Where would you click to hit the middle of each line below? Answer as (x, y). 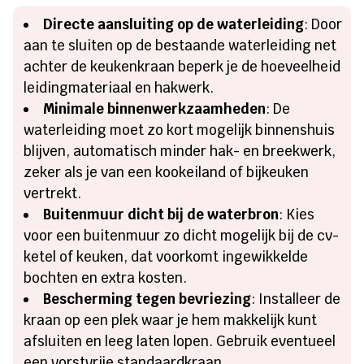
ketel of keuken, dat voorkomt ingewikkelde (166, 256)
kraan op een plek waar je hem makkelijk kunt (171, 320)
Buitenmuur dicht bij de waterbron (161, 214)
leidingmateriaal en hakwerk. (119, 87)
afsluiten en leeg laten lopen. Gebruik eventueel (180, 341)
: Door (323, 24)
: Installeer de (296, 299)
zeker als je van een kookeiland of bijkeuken (167, 172)
